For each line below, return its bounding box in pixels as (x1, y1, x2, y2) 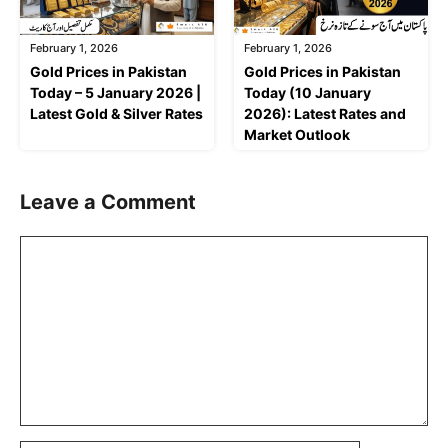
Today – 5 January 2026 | (30, 83, 201, 101)
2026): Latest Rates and (244, 104, 406, 122)
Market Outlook (244, 125, 350, 143)
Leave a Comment (20, 189, 196, 214)
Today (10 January (244, 83, 371, 101)
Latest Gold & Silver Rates (30, 104, 203, 122)
